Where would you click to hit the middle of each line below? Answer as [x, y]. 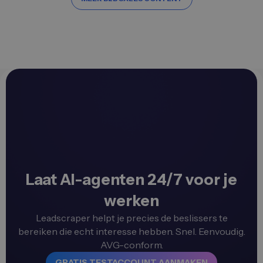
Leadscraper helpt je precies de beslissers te [131, 218]
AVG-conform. [131, 245]
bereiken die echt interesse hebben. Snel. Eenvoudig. [131, 232]
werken [131, 201]
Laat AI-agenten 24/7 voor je [131, 180]
